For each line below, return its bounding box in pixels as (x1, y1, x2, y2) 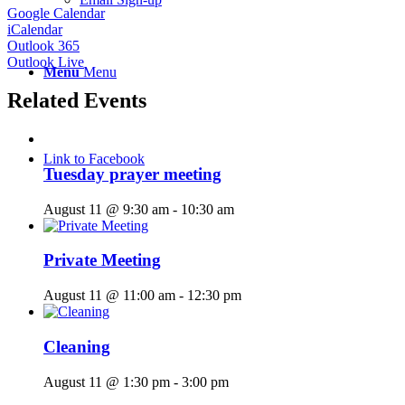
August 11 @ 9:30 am (43, 201, 169, 217)
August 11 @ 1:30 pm (43, 373, 170, 390)
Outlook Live (7, 54, 84, 71)
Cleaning (43, 336, 110, 356)
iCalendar (7, 22, 62, 38)
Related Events (7, 89, 146, 113)
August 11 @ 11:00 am (43, 287, 175, 304)
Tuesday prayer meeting (43, 164, 221, 184)
